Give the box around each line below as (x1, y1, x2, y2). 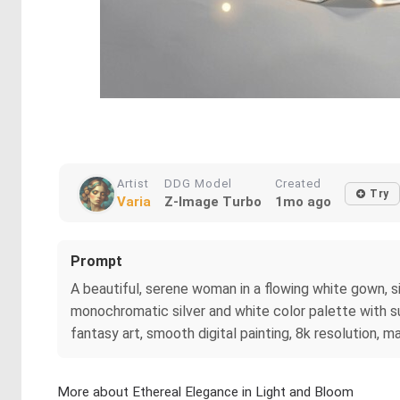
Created (275, 177, 321, 190)
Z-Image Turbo (164, 194, 262, 210)
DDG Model (164, 177, 232, 190)
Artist (117, 177, 149, 190)
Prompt (71, 253, 122, 270)
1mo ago (275, 194, 331, 210)
